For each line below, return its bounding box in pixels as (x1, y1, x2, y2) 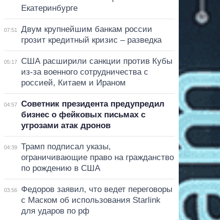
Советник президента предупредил (21, 99, 165, 109)
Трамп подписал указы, (21, 141, 111, 151)
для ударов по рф (21, 206, 89, 216)
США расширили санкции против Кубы (21, 56, 172, 66)
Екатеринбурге (21, 3, 78, 13)
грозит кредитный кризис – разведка (21, 35, 162, 45)
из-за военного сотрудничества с (21, 67, 148, 77)
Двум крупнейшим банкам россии (21, 24, 152, 34)
